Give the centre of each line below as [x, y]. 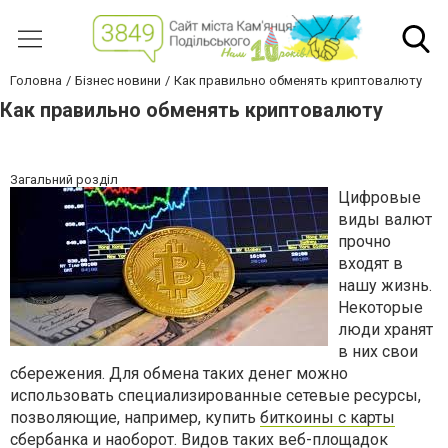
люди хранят [385, 330]
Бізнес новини [118, 81]
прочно [364, 242]
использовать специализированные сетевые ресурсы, [215, 396]
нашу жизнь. [385, 286]
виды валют [385, 220]
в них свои [378, 352]
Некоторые [380, 308]
